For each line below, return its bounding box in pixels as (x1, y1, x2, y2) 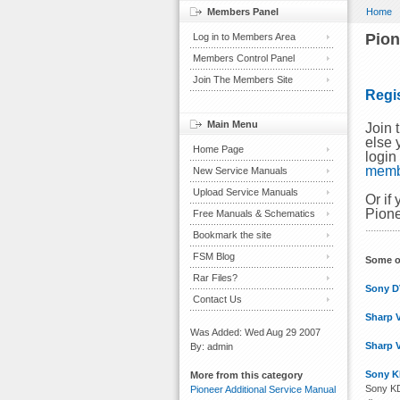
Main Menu (207, 119, 258, 129)
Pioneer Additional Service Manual (190, 384, 336, 395)
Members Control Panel (193, 53, 295, 63)
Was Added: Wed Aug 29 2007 (190, 327, 321, 337)
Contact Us (193, 294, 242, 304)
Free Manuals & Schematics (193, 208, 315, 219)
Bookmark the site (193, 229, 271, 240)
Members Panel (207, 6, 279, 17)
